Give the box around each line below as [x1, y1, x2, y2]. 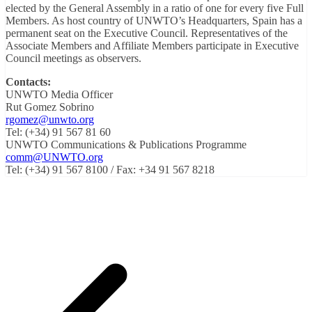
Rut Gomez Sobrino [6, 100, 94, 113]
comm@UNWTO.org [6, 150, 103, 163]
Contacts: [6, 75, 51, 88]
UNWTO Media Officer [6, 88, 113, 100]
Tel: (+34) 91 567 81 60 [6, 125, 111, 138]
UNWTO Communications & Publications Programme [6, 138, 247, 150]
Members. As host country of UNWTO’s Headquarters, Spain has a [6, 14, 302, 26]
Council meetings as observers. [6, 52, 141, 64]
